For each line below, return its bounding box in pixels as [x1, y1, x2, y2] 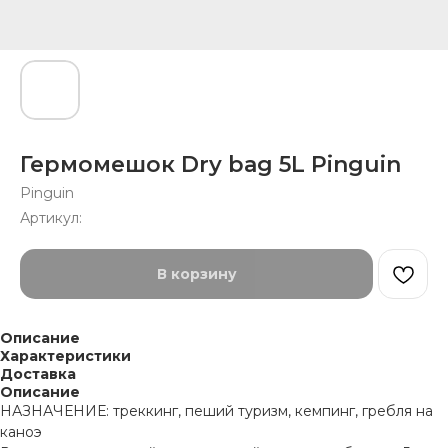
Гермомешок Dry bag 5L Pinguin [20, 151, 401, 178]
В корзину [156, 265, 237, 283]
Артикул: [20, 209, 82, 227]
